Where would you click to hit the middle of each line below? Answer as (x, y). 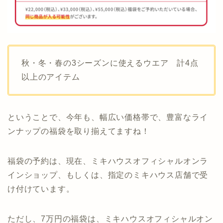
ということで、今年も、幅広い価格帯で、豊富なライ (108, 117)
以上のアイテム (51, 77)
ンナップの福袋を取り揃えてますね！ (79, 131)
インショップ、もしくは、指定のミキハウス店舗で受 (108, 175)
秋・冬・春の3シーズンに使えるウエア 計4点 (110, 63)
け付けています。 (41, 189)
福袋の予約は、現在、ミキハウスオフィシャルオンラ (108, 161)
